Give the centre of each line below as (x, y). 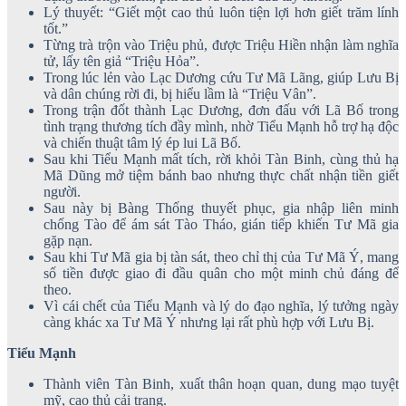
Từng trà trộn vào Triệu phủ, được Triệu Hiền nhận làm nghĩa (221, 44)
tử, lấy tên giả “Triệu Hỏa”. (121, 61)
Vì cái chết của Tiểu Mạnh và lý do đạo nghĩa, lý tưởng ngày (221, 305)
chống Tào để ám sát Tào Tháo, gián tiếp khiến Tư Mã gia (221, 224)
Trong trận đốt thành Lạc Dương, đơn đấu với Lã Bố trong (221, 110)
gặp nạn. (68, 240)
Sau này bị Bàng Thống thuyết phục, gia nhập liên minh (221, 208)
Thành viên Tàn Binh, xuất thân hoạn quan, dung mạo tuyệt (221, 383)
